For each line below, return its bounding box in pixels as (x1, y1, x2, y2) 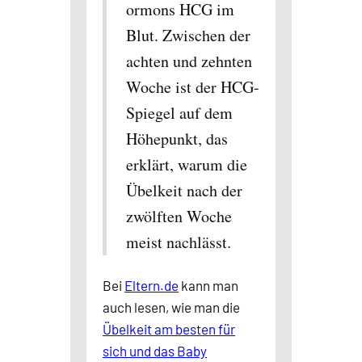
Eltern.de (124, 277, 179, 293)
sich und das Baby (103, 343, 207, 359)
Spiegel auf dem (126, 102, 233, 124)
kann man (179, 277, 238, 293)
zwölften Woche (126, 205, 232, 227)
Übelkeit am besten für (103, 321, 235, 337)
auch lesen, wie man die (103, 299, 240, 315)
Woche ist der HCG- (126, 76, 259, 98)
